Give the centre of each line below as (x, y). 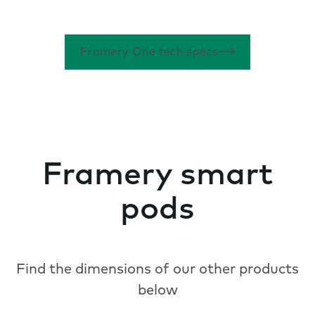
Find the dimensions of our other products (157, 270)
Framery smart (157, 177)
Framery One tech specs (149, 53)
